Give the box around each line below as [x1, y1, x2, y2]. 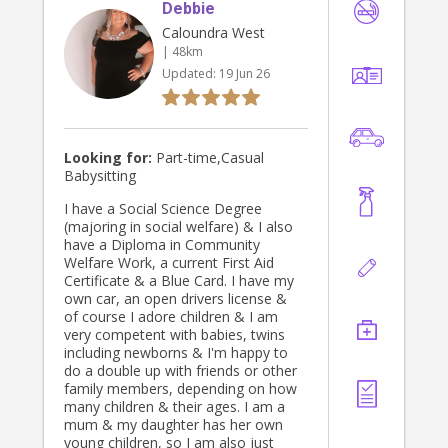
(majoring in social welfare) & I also [64, 217, 293, 237]
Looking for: [64, 148, 152, 168]
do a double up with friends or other [64, 361, 297, 381]
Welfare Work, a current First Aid [64, 253, 274, 273]
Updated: [162, 65, 220, 83]
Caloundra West [162, 23, 266, 43]
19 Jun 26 [219, 65, 271, 83]
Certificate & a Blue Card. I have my [64, 271, 294, 291]
